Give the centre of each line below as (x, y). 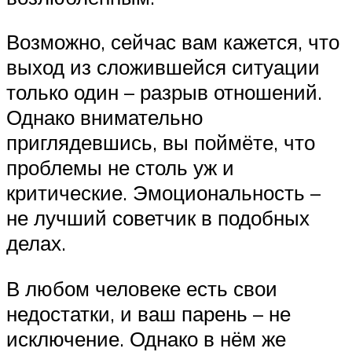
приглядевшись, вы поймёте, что (161, 143)
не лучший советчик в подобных (158, 218)
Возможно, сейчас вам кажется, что (173, 42)
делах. (36, 243)
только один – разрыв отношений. (164, 92)
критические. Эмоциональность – (163, 193)
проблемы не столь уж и (120, 168)
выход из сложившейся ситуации (163, 67)
